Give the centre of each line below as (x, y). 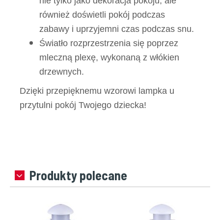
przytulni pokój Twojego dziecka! (83, 105)
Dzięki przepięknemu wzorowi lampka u (97, 91)
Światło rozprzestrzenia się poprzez (109, 43)
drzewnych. (62, 72)
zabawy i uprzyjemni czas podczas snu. (117, 29)
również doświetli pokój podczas (102, 15)
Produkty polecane (78, 175)
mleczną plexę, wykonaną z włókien (109, 57)
